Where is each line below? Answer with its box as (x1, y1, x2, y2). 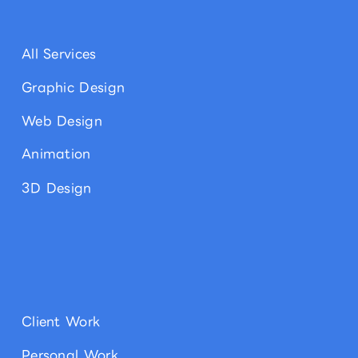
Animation (21, 144, 91, 165)
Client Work (21, 311, 101, 332)
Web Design (21, 110, 103, 131)
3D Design (21, 177, 92, 198)
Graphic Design (21, 77, 125, 97)
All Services (21, 43, 97, 64)
